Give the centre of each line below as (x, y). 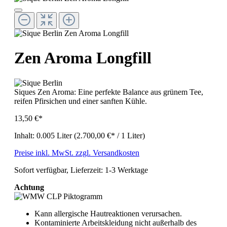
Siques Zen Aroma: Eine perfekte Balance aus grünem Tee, (109, 92)
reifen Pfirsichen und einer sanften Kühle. (81, 101)
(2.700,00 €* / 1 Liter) (109, 135)
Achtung (29, 187)
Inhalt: (25, 135)
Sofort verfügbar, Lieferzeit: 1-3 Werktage (81, 170)
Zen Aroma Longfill (83, 58)
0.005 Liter (55, 135)
